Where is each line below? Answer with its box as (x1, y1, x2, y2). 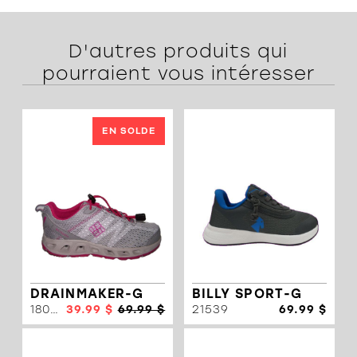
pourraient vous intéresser (41, 62, 316, 84)
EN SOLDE (102, 125, 156, 137)
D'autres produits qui (69, 40, 288, 62)
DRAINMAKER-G (30, 286, 144, 302)
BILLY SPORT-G (191, 286, 303, 302)
